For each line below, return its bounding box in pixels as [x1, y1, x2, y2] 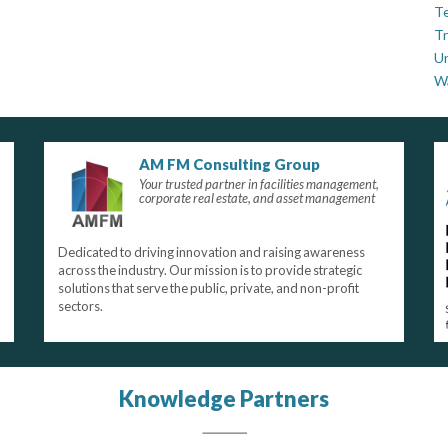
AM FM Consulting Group [139, 155, 321, 174]
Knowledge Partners [119, 385, 329, 413]
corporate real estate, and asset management [139, 190, 376, 207]
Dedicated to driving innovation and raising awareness [57, 243, 365, 260]
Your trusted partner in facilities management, [139, 176, 380, 193]
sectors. [57, 297, 103, 314]
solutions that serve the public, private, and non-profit [57, 279, 359, 296]
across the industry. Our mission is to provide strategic [57, 261, 362, 278]
